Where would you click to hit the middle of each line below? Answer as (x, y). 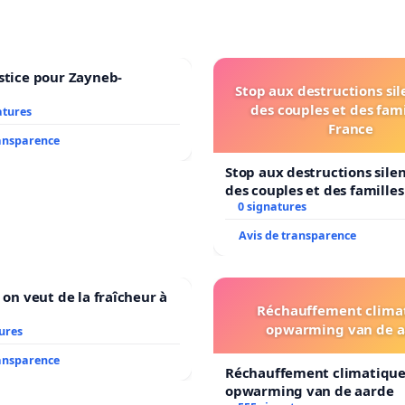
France (351, 129)
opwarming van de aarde (310, 391)
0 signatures (272, 207)
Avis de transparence (297, 236)
